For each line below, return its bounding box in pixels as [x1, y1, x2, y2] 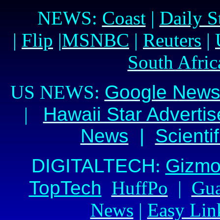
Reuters [143, 29, 201, 51]
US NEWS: [10, 82, 105, 103]
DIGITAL [31, 155, 103, 176]
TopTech [28, 177, 102, 198]
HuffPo [111, 177, 168, 198]
